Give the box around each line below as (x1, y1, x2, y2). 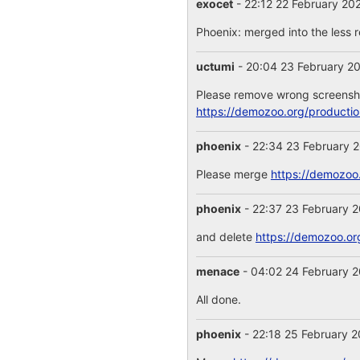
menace (195, 264, 239, 278)
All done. (195, 292, 241, 306)
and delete (195, 230, 256, 243)
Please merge (195, 167, 271, 181)
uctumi (195, 59, 235, 73)
